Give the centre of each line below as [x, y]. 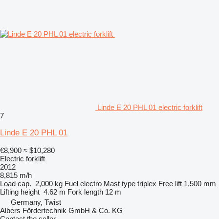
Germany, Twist [36, 202]
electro [91, 183]
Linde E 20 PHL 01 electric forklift [150, 107]
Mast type [120, 183]
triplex [147, 183]
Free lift [170, 183]
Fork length [85, 192]
